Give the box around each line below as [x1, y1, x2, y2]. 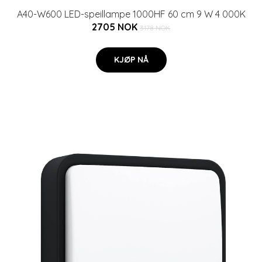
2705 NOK [92, 21, 140, 33]
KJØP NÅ [113, 54, 149, 65]
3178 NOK [140, 23, 170, 32]
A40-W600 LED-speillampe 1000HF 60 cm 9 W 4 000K [16, 8, 246, 20]
